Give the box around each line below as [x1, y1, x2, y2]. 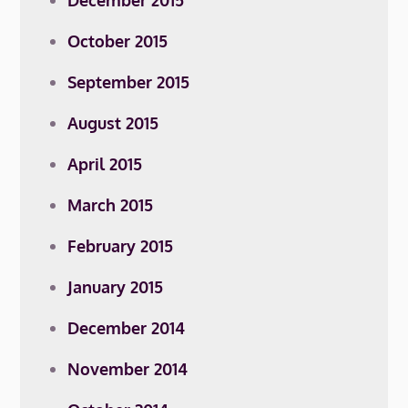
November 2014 [67, 359, 189, 379]
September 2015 [67, 72, 190, 92]
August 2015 [67, 113, 159, 133]
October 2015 [67, 31, 168, 51]
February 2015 [67, 236, 174, 256]
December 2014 [67, 318, 186, 338]
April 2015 [67, 154, 143, 174]
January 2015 [67, 277, 164, 297]
